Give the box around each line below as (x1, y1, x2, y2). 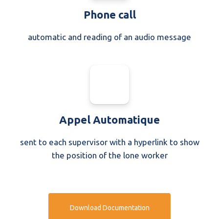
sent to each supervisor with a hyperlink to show (20, 137, 199, 147)
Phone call (83, 8, 136, 21)
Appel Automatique (59, 113, 160, 126)
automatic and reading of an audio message (28, 32, 191, 42)
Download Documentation (69, 204, 150, 212)
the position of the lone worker (51, 151, 168, 160)
